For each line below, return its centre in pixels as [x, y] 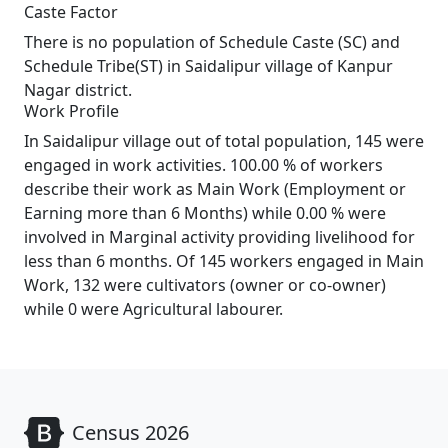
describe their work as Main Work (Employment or [215, 189]
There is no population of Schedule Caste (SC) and [212, 42]
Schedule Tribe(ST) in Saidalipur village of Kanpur [208, 66]
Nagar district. [78, 90]
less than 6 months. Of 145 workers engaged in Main [224, 261]
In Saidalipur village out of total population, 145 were [224, 141]
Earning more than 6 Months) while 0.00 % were [205, 213]
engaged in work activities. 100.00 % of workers [203, 165]
